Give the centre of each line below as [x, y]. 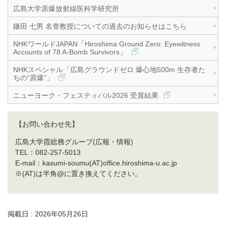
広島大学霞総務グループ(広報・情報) [74, 142]
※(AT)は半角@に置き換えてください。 [78, 174]
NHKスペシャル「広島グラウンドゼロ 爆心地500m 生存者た [109, 70]
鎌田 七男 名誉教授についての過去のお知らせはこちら [100, 26]
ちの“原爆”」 [34, 78]
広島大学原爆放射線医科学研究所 [66, 9]
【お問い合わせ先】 [47, 124]
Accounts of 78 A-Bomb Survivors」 [71, 52]
